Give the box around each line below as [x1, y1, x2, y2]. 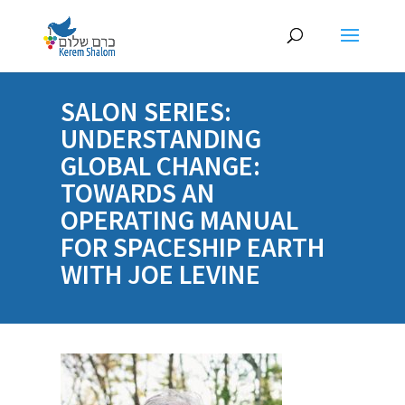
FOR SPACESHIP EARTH [61, 230, 325, 264]
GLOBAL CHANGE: [61, 148, 261, 183]
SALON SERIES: [61, 94, 232, 128]
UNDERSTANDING [61, 121, 262, 155]
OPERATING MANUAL [61, 202, 299, 237]
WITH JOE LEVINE [61, 257, 261, 291]
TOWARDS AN [61, 175, 216, 210]
